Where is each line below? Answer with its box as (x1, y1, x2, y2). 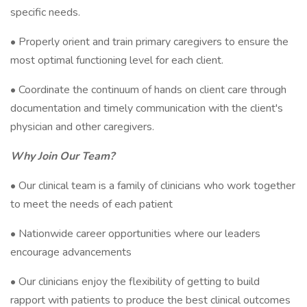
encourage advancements (10, 245, 132, 260)
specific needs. (10, 5, 80, 20)
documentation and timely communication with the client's (10, 101, 283, 116)
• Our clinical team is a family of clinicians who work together (10, 178, 295, 193)
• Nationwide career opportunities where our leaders (10, 226, 260, 241)
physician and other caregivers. (10, 119, 154, 134)
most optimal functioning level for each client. (10, 53, 223, 68)
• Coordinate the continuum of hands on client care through (10, 82, 286, 97)
